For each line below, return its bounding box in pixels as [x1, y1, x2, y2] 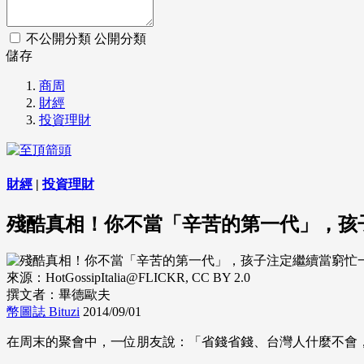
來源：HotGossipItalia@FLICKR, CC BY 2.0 [6, 271, 250, 285]
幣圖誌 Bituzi [6, 305, 80, 319]
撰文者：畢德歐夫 [6, 288, 110, 302]
